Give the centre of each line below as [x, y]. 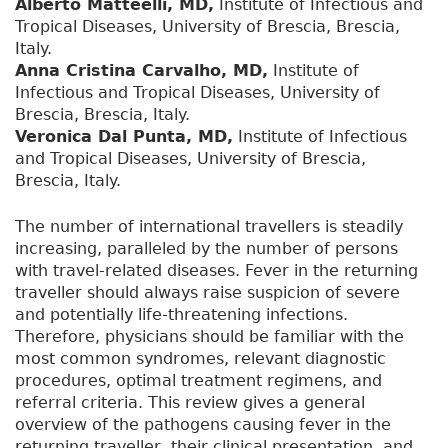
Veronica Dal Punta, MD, [124, 137]
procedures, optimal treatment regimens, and [198, 381]
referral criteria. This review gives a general [190, 403]
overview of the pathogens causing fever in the [203, 425]
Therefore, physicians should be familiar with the [209, 337]
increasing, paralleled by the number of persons [206, 249]
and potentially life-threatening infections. [181, 315]
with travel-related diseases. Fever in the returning [216, 271]
